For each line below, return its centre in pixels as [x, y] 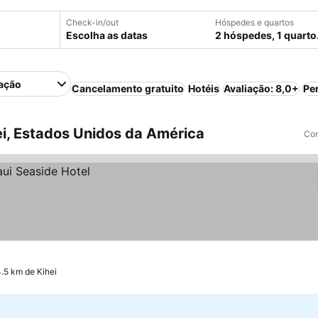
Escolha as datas [107, 35]
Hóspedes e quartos [254, 22]
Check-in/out [92, 22]
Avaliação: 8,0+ [262, 88]
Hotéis [204, 88]
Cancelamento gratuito [128, 88]
